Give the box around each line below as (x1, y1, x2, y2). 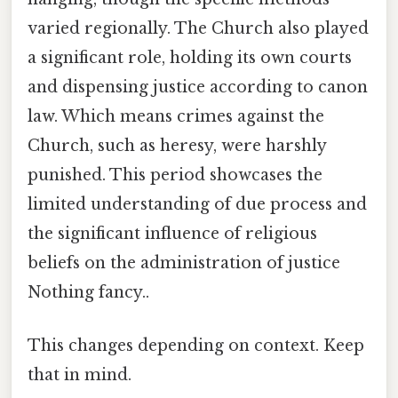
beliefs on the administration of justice (28, 253, 340, 274)
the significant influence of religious (28, 224, 317, 244)
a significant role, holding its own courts (28, 48, 352, 68)
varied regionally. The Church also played (28, 19, 369, 39)
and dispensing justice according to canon (28, 77, 368, 98)
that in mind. (28, 364, 131, 385)
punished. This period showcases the (28, 165, 322, 186)
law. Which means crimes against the (28, 107, 324, 127)
